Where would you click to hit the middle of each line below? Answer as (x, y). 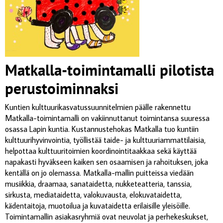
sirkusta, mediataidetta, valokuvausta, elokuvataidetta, (93, 194)
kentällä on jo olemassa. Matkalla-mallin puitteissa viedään (99, 172)
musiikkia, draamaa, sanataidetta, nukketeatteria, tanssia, (98, 183)
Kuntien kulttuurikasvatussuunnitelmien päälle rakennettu (98, 107)
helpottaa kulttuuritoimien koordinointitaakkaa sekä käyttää (101, 151)
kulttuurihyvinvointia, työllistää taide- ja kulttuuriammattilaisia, (105, 140)
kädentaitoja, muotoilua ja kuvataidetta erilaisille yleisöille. (98, 205)
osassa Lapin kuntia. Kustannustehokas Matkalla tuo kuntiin (102, 129)
